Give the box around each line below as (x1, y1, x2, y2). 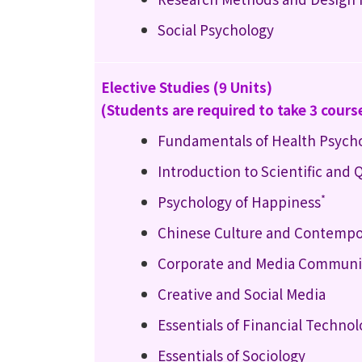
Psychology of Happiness (158, 192, 321, 212)
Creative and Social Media (158, 284, 326, 304)
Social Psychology (158, 19, 274, 40)
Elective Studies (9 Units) (101, 77, 272, 97)
